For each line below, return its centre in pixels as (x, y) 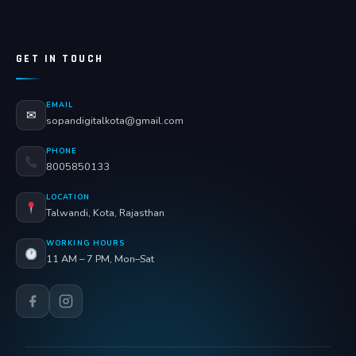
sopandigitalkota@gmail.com (115, 121)
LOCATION (68, 197)
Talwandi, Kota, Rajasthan (105, 213)
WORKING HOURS (86, 244)
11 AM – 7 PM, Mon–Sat (100, 259)
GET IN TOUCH (60, 59)
